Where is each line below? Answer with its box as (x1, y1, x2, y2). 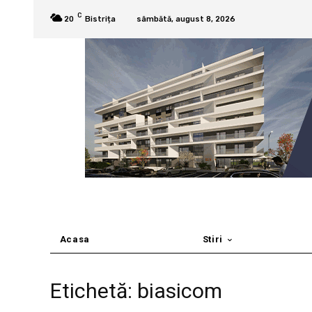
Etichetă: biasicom (50, 279, 222, 304)
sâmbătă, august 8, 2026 (136, 14, 235, 24)
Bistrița (85, 14, 116, 24)
